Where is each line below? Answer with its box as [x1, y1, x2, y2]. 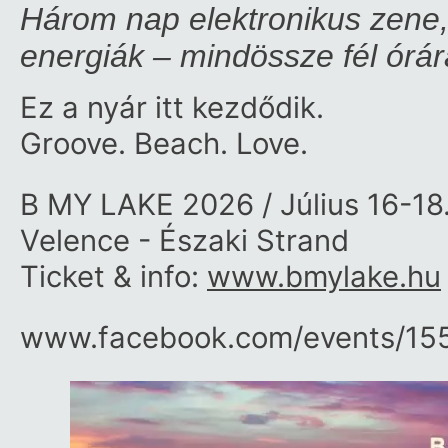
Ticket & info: [20, 259, 207, 294]
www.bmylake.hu [207, 259, 441, 294]
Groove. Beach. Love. [20, 126, 308, 161]
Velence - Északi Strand [20, 223, 349, 258]
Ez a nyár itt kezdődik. [20, 90, 324, 125]
